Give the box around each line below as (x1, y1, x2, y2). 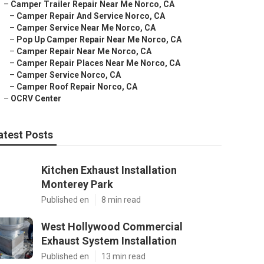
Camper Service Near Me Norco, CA (16, 23, 156, 32)
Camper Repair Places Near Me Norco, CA (16, 58, 180, 68)
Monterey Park (41, 178, 113, 190)
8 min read (101, 195, 141, 204)
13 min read (101, 252, 146, 261)
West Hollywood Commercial (41, 220, 183, 233)
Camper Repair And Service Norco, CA (16, 11, 165, 21)
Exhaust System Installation (41, 235, 177, 247)
